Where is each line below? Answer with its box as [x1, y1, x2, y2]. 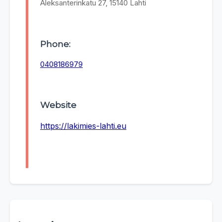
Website [40, 100, 76, 111]
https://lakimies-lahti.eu [40, 121, 126, 131]
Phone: [40, 38, 70, 49]
